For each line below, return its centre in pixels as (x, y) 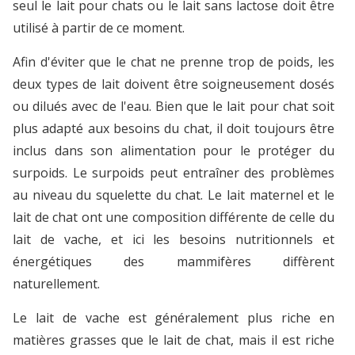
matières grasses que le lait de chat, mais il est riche (174, 340)
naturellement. (56, 283)
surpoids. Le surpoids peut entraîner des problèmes (174, 172)
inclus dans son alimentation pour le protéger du (174, 150)
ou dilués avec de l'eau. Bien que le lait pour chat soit (174, 106)
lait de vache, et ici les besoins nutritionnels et (174, 239)
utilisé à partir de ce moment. (99, 27)
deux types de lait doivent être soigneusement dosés (174, 84)
